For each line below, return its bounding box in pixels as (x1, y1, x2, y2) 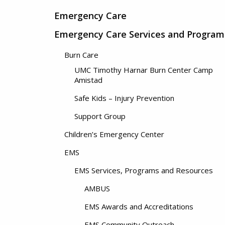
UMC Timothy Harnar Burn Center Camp (74, 65, 213, 75)
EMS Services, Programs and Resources (74, 165, 213, 175)
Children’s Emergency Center (64, 129, 164, 139)
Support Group (74, 111, 126, 121)
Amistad (74, 75, 102, 85)
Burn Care (64, 50, 98, 60)
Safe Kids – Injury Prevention (74, 93, 174, 103)
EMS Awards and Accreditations (84, 201, 193, 211)
